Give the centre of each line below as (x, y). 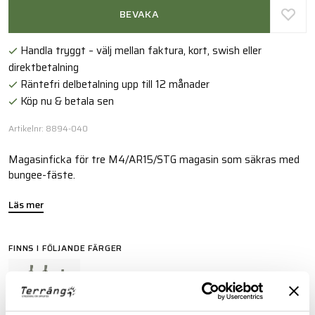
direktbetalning (44, 67)
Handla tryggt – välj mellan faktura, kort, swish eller (139, 50)
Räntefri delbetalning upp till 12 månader (113, 84)
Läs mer (26, 204)
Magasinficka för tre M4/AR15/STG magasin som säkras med (154, 159)
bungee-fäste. (42, 175)
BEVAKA (139, 14)
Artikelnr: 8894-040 (48, 128)
